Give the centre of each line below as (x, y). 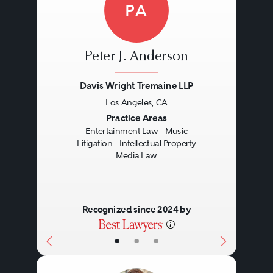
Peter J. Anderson (136, 57)
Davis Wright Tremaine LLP (136, 85)
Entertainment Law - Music (136, 131)
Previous (72, 119)
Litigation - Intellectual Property (136, 143)
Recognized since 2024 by (136, 209)
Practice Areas (136, 118)
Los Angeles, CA (136, 102)
